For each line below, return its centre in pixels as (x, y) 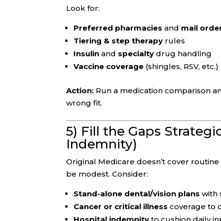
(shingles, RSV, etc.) (181, 67)
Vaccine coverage (109, 67)
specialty (136, 54)
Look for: (83, 8)
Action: (80, 91)
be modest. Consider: (107, 174)
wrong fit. (84, 103)
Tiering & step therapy (118, 41)
